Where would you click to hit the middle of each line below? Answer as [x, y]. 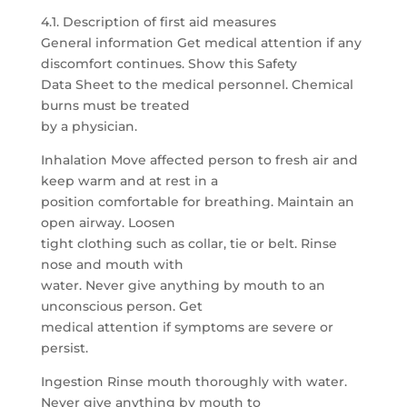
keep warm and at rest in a [129, 181]
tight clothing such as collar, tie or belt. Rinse [189, 243]
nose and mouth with [112, 264]
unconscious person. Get [121, 306]
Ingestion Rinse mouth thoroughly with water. [194, 382]
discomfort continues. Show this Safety [169, 64]
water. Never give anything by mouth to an [183, 285]
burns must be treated [115, 105]
